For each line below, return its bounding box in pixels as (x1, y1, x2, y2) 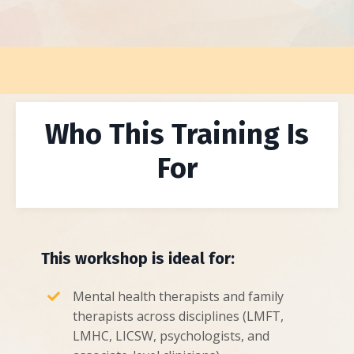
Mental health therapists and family (73, 288, 284, 306)
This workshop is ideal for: (41, 249, 235, 269)
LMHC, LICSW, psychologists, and (73, 327, 269, 345)
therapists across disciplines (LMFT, (73, 307, 284, 326)
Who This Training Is (45, 117, 309, 153)
